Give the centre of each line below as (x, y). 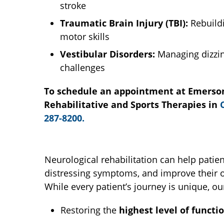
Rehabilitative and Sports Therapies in (132, 104)
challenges (82, 67)
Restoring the (90, 210)
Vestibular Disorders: (107, 54)
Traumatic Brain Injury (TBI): (124, 23)
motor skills (85, 36)
